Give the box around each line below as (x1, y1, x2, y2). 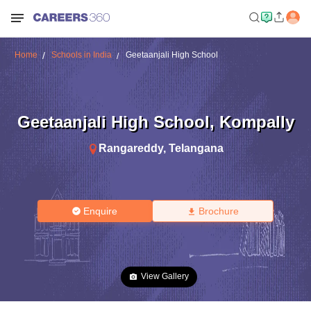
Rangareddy (99, 142, 163, 154)
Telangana (169, 142, 224, 154)
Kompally (219, 112, 294, 131)
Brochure (198, 205, 239, 217)
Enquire (83, 205, 118, 217)
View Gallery (141, 271, 189, 281)
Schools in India (51, 50, 112, 60)
